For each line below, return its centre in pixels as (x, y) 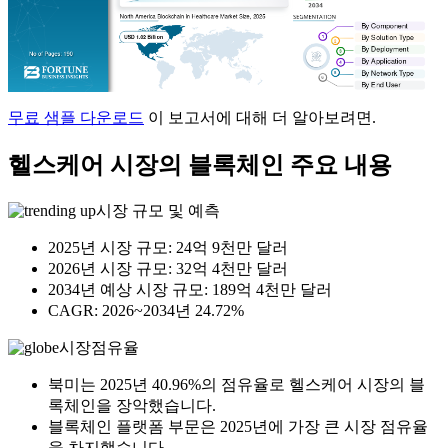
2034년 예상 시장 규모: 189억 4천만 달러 (190, 290)
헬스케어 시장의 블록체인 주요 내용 (200, 165)
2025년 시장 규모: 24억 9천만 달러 (168, 248)
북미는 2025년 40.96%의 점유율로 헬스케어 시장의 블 (236, 385)
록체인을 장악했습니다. (132, 406)
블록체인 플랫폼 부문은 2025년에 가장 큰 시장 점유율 (238, 427)
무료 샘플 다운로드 (76, 118)
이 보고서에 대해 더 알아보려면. (260, 118)
